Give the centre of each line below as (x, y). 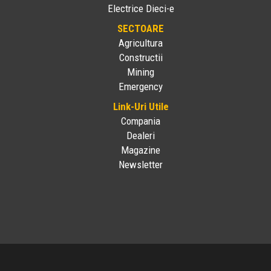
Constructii (141, 58)
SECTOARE (141, 29)
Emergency (141, 87)
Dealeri (141, 136)
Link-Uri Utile (141, 107)
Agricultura (141, 43)
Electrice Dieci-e (141, 9)
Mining (141, 72)
